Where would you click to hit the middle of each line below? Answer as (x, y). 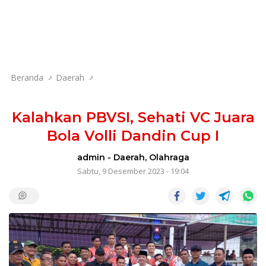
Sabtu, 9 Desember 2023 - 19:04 (133, 171)
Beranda (27, 77)
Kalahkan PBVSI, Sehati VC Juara (133, 117)
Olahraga (169, 157)
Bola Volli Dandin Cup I (133, 136)
